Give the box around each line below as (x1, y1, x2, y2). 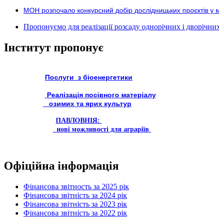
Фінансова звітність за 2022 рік (23, 209, 127, 218)
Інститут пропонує (4, 41, 103, 54)
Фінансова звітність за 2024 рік (23, 191, 127, 200)
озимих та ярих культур (43, 99, 131, 108)
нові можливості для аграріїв (53, 125, 151, 133)
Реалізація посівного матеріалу (47, 90, 156, 99)
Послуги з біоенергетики (45, 73, 132, 81)
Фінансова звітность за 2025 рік (23, 182, 129, 191)
